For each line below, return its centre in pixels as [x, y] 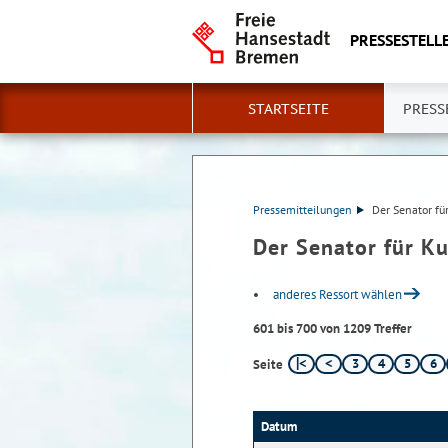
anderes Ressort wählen [337, 294]
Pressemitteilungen [302, 209]
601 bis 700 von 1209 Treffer [332, 328]
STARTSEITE [288, 109]
